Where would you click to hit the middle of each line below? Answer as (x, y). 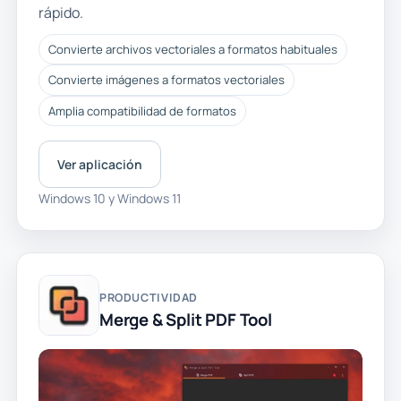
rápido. (60, 12)
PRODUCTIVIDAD (149, 297)
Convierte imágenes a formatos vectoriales (166, 80)
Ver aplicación (99, 164)
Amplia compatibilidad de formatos (142, 111)
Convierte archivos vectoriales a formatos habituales (192, 50)
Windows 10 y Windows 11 (109, 198)
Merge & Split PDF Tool (185, 319)
